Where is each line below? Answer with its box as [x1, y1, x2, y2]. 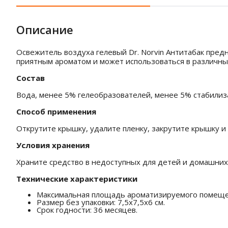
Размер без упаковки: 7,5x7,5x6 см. [37, 197, 165, 207]
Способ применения [16, 106, 96, 117]
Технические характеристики [16, 174, 137, 184]
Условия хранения [16, 140, 90, 150]
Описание [16, 22, 73, 37]
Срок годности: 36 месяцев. [37, 205, 137, 215]
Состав [16, 73, 45, 83]
